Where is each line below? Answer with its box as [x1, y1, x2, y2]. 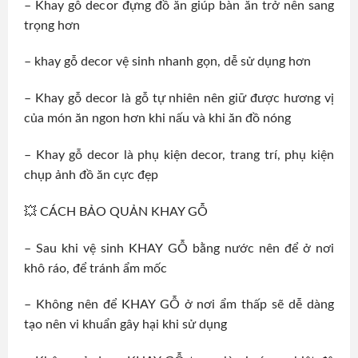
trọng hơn [24, 18, 80, 32]
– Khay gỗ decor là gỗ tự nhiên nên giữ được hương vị [24, 92, 334, 105]
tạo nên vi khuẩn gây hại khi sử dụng [24, 318, 227, 332]
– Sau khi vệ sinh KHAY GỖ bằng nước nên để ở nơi [24, 241, 334, 255]
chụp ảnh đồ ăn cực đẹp [24, 169, 158, 182]
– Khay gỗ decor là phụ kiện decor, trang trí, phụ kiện [24, 149, 334, 162]
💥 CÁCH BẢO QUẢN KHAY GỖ [24, 205, 208, 218]
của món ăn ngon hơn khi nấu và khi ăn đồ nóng [24, 112, 291, 125]
